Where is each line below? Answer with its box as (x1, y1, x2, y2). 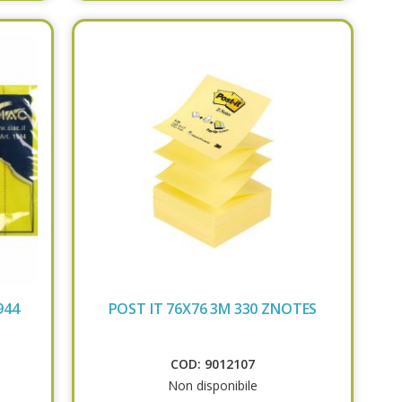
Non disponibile (167, 376, 258, 394)
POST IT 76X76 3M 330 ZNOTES (108, 298, 318, 319)
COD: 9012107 (170, 354, 255, 372)
